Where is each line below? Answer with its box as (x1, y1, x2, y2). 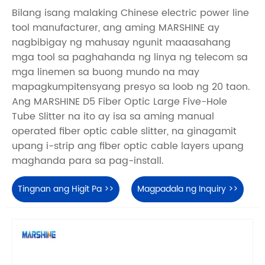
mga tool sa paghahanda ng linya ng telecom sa (12, 50, 248, 66)
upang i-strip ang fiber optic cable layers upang (12, 138, 244, 154)
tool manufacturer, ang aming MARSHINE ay (12, 20, 219, 36)
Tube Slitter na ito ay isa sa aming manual (12, 109, 214, 125)
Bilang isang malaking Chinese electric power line (12, 5, 249, 21)
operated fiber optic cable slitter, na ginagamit (12, 124, 237, 140)
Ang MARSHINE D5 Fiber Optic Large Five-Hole (12, 94, 227, 110)
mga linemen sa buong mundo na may (12, 64, 199, 80)
